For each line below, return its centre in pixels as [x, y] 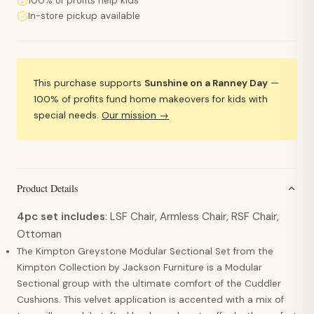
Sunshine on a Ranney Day [206, 83]
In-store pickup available [84, 16]
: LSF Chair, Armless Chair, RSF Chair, [192, 217]
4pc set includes [61, 217]
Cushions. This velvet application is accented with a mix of [150, 300]
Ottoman [39, 234]
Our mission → [135, 116]
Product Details [48, 189]
